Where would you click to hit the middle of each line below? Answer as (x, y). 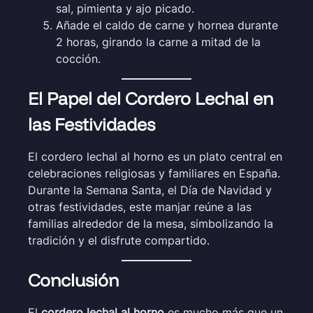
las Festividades (92, 124)
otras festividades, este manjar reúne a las (140, 206)
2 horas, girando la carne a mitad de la (158, 42)
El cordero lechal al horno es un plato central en (155, 156)
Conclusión (73, 279)
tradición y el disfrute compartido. (119, 240)
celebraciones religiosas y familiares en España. (154, 173)
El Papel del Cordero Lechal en (151, 98)
